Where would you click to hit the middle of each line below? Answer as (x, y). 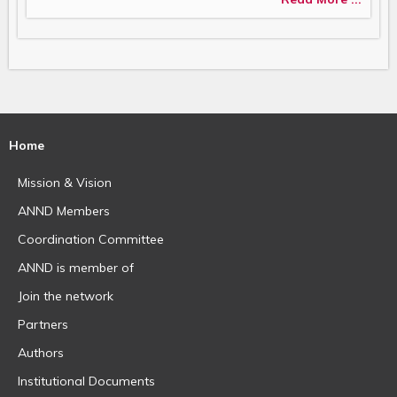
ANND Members (64, 211)
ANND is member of (76, 268)
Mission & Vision (65, 183)
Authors (41, 353)
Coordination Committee (91, 240)
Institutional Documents (86, 381)
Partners (43, 325)
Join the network (66, 296)
